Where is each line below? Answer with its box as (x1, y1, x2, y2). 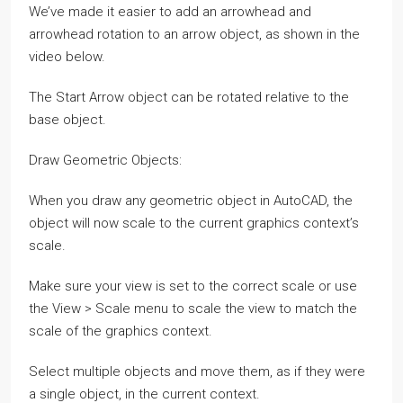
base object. (29, 111, 106, 128)
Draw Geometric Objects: (29, 151, 182, 168)
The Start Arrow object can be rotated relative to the (29, 88, 349, 105)
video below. (29, 48, 105, 65)
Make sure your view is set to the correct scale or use (29, 277, 357, 294)
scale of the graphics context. (29, 322, 212, 339)
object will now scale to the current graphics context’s (29, 214, 359, 231)
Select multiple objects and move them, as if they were (29, 363, 365, 380)
